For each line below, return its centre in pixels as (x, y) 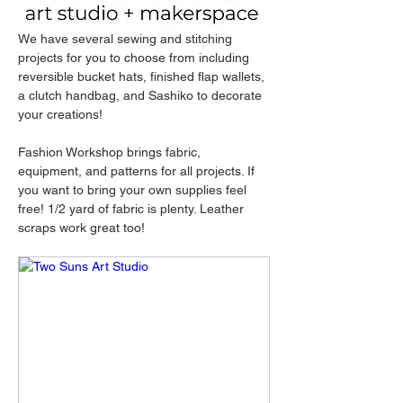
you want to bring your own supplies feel (134, 190)
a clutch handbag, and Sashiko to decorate (142, 96)
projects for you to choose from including (135, 58)
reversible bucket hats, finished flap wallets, (143, 77)
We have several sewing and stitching (127, 39)
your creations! (60, 115)
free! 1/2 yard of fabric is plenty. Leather (133, 209)
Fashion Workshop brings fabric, (111, 152)
